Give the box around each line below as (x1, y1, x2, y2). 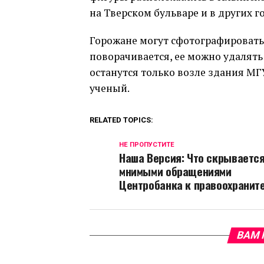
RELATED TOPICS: (90, 115, 153, 124)
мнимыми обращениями (119, 163, 232, 180)
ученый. (90, 81, 130, 95)
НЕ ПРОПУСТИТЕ (119, 141, 174, 148)
